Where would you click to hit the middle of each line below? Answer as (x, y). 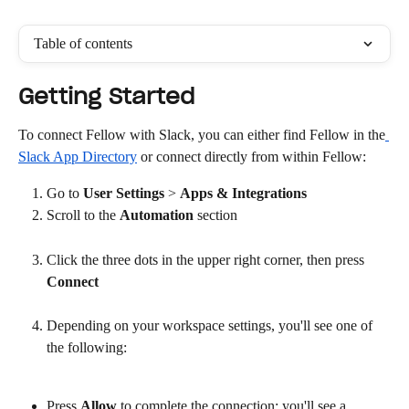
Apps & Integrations (243, 193)
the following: (87, 347)
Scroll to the (83, 215)
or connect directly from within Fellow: (252, 157)
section (215, 215)
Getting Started (106, 96)
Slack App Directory (78, 157)
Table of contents (83, 43)
